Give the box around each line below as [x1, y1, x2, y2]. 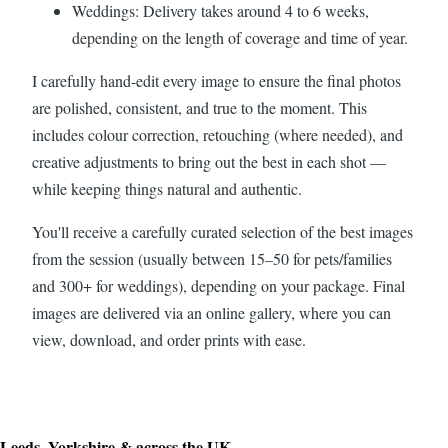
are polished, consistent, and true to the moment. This [32, 96, 367, 118]
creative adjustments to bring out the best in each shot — [32, 150, 386, 172]
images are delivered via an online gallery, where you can [32, 301, 391, 323]
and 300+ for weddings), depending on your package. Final [32, 274, 405, 296]
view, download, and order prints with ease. [32, 328, 306, 350]
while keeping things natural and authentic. [32, 177, 302, 199]
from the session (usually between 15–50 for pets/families [32, 247, 392, 269]
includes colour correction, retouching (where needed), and [32, 123, 403, 145]
